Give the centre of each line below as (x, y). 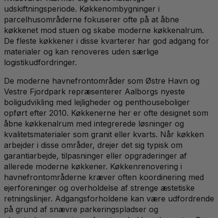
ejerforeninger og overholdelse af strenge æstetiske (99, 188)
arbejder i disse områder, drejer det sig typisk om (93, 145)
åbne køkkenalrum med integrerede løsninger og (94, 123)
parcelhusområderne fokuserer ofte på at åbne (91, 19)
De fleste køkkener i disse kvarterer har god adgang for (107, 41)
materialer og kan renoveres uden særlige (81, 51)
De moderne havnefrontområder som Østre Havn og (102, 81)
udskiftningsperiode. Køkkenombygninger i (82, 9)
